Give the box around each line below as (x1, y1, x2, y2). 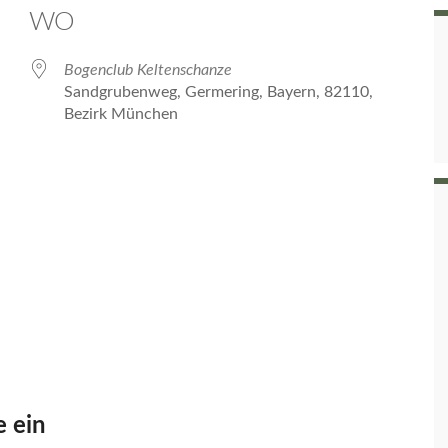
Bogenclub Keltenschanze (64, 62, 232, 78)
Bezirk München (64, 106, 178, 122)
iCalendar (205, 188, 272, 204)
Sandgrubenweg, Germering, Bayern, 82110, (64, 84, 373, 100)
